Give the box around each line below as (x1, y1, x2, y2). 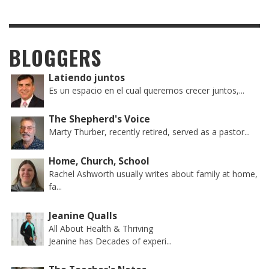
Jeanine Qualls (49, 209, 118, 222)
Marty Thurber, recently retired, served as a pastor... (49, 126, 250, 138)
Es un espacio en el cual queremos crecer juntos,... (49, 84, 245, 96)
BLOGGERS (9, 42, 101, 73)
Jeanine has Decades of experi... (49, 235, 172, 247)
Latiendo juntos (49, 71, 125, 84)
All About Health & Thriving (49, 222, 154, 234)
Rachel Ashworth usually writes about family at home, (49, 168, 258, 180)
